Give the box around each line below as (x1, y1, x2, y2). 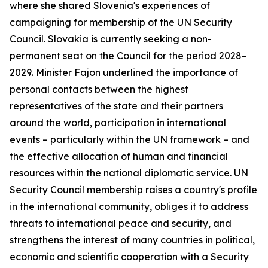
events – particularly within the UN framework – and (10, 133, 249, 145)
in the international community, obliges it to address (10, 200, 248, 212)
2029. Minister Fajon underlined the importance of (10, 66, 238, 78)
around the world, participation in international (10, 117, 226, 129)
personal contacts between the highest (10, 83, 188, 95)
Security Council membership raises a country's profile (10, 184, 257, 196)
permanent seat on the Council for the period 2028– (10, 50, 247, 62)
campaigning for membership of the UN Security (10, 16, 232, 28)
